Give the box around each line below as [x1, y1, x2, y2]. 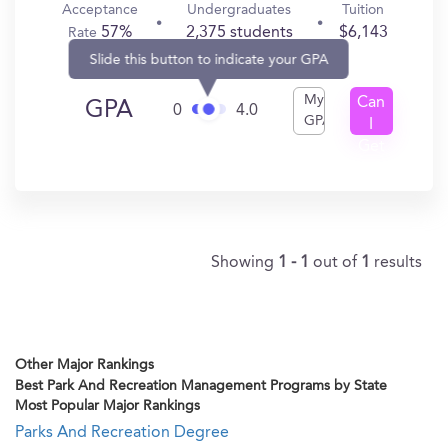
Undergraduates [187, 3, 292, 17]
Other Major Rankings [15, 358, 154, 372]
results [374, 255, 422, 271]
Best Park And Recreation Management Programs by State [15, 379, 387, 393]
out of [313, 255, 361, 271]
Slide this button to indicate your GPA [89, 52, 329, 67]
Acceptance [62, 3, 139, 17]
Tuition [342, 3, 385, 17]
